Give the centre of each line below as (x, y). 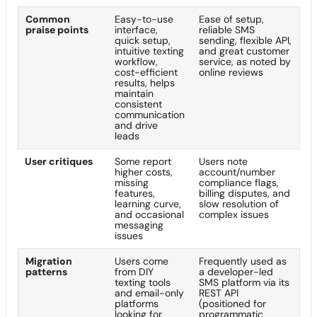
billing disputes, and (244, 193)
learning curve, (148, 203)
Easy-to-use (144, 19)
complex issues (234, 214)
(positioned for (232, 303)
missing (132, 182)
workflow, (136, 61)
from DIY (134, 271)
